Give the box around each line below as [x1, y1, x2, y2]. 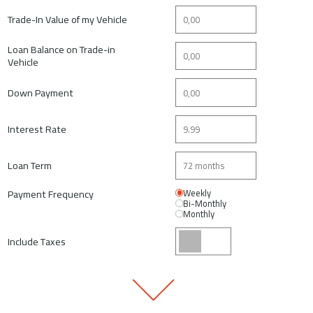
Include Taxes [8, 232, 66, 252]
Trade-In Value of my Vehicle [8, 9, 128, 29]
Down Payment [8, 82, 74, 102]
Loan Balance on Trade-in [8, 40, 116, 59]
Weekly [183, 184, 212, 202]
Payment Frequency [8, 184, 94, 204]
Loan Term [8, 156, 52, 175]
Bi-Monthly [183, 195, 227, 212]
